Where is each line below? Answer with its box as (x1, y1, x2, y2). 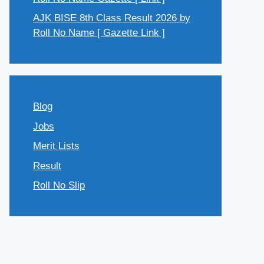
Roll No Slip (33, 180, 85, 191)
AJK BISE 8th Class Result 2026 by (33, 12, 190, 24)
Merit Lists (33, 140, 80, 151)
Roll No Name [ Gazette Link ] (33, 27, 165, 38)
